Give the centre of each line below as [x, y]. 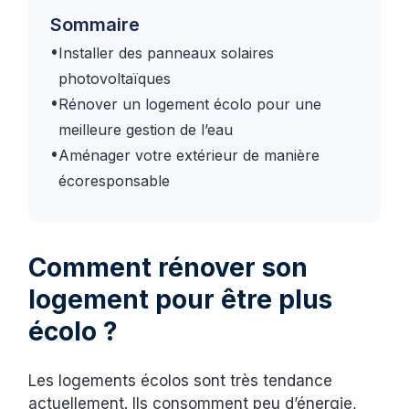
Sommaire [95, 24]
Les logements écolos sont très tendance [181, 380]
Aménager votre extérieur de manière [189, 155]
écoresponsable [115, 180]
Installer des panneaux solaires [167, 52]
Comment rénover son [168, 267]
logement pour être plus [181, 299]
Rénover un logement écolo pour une [190, 104]
